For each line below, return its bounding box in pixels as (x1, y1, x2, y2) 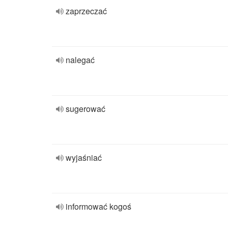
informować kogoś (66, 201, 131, 212)
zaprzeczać (66, 5, 107, 17)
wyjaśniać (66, 152, 102, 163)
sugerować (66, 103, 105, 115)
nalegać (66, 54, 95, 66)
